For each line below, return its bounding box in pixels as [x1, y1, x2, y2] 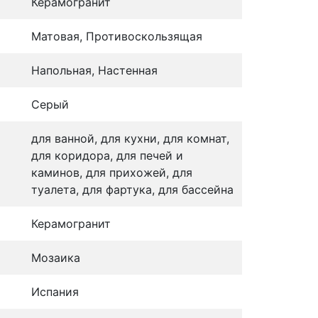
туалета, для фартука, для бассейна [31, 182, 234, 197]
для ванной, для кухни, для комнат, [31, 131, 229, 146]
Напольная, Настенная [31, 62, 158, 77]
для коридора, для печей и [31, 148, 183, 163]
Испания [31, 284, 79, 299]
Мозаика [31, 250, 80, 265]
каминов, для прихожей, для [31, 165, 192, 180]
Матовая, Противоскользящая [31, 28, 202, 43]
